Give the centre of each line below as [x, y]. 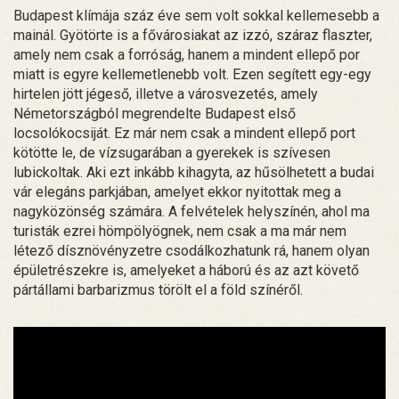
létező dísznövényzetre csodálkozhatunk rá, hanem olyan [191, 250]
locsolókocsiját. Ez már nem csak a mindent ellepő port [184, 133]
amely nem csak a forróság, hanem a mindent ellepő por [187, 54]
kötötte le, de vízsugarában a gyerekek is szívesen [172, 152]
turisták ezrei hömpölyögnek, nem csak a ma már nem [180, 231]
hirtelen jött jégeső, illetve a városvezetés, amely [166, 94]
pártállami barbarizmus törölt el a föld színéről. [162, 289]
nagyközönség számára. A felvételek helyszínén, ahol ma [191, 211]
